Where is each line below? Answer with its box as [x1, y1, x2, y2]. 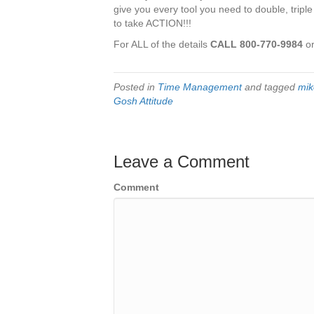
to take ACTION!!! [114, 17, 191, 29]
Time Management [158, 81, 242, 93]
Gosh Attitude [114, 95, 173, 107]
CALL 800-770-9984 [210, 38, 303, 50]
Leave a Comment [114, 151, 250, 171]
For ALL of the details [114, 38, 210, 50]
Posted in [114, 81, 158, 93]
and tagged [242, 81, 298, 93]
